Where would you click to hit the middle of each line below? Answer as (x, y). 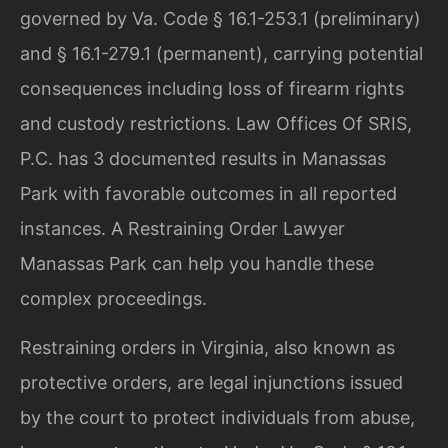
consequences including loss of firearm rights (212, 88)
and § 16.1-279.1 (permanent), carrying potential (221, 53)
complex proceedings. (113, 298)
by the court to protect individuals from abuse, (217, 417)
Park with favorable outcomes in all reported (208, 193)
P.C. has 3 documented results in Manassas (203, 158)
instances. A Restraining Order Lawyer (182, 228)
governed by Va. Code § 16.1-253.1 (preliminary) (220, 18)
